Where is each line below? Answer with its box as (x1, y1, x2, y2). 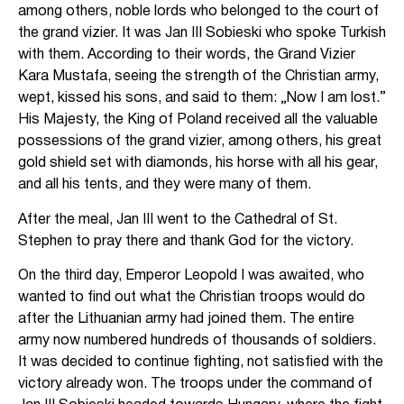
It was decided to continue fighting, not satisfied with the (18, 355, 383, 369)
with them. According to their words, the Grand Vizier (18, 49, 355, 62)
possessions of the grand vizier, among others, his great (18, 135, 381, 149)
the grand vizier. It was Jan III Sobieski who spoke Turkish (18, 27, 386, 41)
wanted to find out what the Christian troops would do (18, 290, 365, 304)
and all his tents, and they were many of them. (18, 179, 315, 192)
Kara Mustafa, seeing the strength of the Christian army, (18, 70, 379, 84)
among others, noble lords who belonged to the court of (18, 5, 379, 19)
